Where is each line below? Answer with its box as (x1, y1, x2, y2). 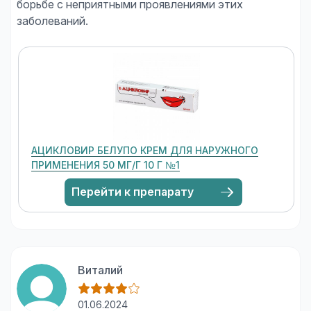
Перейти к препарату (72, 185, 194, 198)
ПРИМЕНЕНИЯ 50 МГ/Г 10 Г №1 (31, 159, 180, 171)
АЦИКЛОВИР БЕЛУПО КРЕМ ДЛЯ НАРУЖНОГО (31, 144, 258, 156)
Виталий (78, 264, 123, 276)
